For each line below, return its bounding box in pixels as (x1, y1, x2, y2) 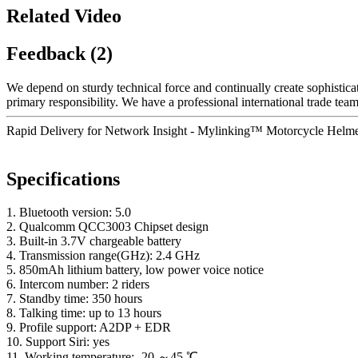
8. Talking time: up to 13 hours (6, 306, 161, 320)
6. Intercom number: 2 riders (6, 277, 149, 292)
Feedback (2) (6, 42, 113, 64)
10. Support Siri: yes (6, 335, 109, 349)
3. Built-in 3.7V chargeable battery (6, 234, 181, 249)
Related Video (6, 5, 121, 26)
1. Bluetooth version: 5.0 (6, 205, 131, 220)
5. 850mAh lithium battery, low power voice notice (6, 263, 264, 277)
